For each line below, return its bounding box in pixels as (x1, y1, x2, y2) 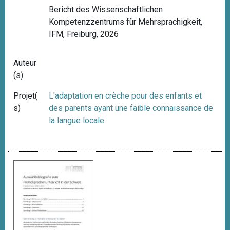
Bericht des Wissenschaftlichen (49, 4, 163, 14)
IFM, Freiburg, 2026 (49, 29, 119, 39)
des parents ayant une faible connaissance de (49, 103, 214, 113)
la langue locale (49, 115, 105, 125)
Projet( (13, 90, 37, 101)
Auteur (13, 57, 36, 68)
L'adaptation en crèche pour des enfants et (49, 90, 202, 101)
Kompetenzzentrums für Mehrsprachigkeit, (49, 16, 203, 27)
